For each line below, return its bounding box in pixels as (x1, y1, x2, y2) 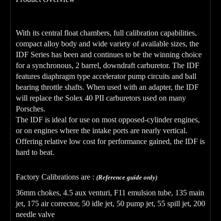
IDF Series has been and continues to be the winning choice (16, 50, 202, 59)
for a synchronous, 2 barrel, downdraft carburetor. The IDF (16, 61, 199, 70)
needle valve (16, 210, 55, 219)
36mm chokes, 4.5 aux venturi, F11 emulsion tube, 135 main (16, 188, 204, 197)
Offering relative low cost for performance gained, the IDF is (16, 137, 205, 146)
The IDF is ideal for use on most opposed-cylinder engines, (16, 115, 200, 124)
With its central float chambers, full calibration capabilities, (16, 28, 197, 37)
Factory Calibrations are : (16, 172, 96, 181)
